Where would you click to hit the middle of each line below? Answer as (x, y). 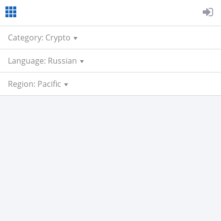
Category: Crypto (39, 37)
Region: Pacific (35, 84)
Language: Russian (42, 61)
